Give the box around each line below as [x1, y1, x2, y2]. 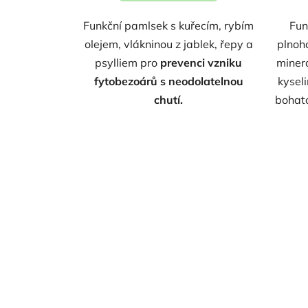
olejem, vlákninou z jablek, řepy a [84, 37, 253, 52]
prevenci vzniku [160, 56, 243, 70]
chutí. [154, 93, 184, 107]
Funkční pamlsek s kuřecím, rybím [83, 19, 254, 33]
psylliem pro [95, 56, 161, 70]
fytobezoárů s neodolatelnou [93, 74, 243, 89]
